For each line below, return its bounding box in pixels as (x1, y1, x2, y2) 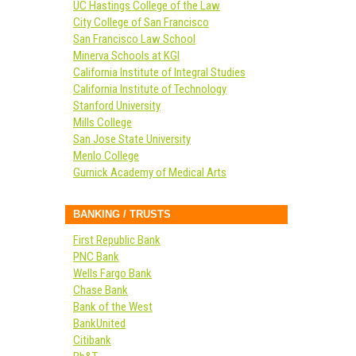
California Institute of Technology (73, 82, 226, 96)
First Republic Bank (73, 233, 161, 247)
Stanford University (73, 99, 161, 113)
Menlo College (73, 149, 139, 163)
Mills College (73, 115, 132, 130)
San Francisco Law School (73, 32, 195, 46)
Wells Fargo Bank (73, 266, 152, 281)
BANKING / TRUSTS (73, 208, 171, 220)
